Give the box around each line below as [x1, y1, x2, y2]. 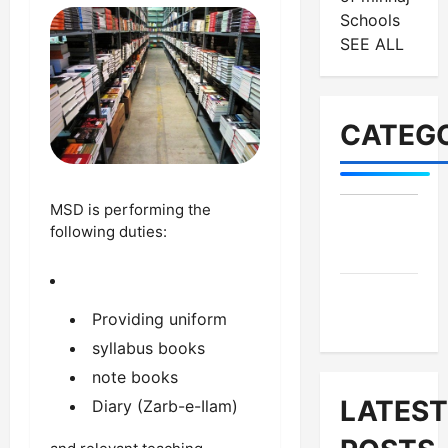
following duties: [50, 222, 167, 242]
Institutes [339, 240, 415, 261]
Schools [339, 9, 400, 30]
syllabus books [92, 338, 205, 359]
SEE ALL [339, 33, 404, 54]
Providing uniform [92, 309, 227, 330]
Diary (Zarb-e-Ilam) [92, 396, 238, 417]
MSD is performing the [50, 200, 211, 220]
